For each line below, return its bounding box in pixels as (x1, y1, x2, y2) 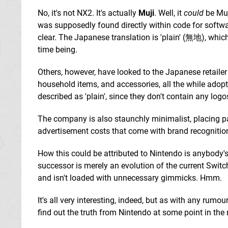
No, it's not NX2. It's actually (38, 8, 138, 18)
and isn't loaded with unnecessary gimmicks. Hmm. (38, 173, 222, 183)
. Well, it (154, 8, 184, 18)
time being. (38, 44, 77, 54)
